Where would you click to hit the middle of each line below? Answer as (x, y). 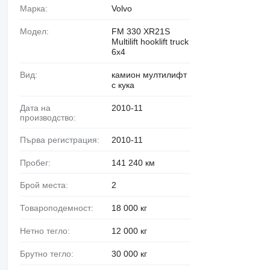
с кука (123, 85)
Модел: (38, 31)
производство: (48, 117)
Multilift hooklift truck (150, 41)
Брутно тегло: (49, 253)
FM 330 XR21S (140, 31)
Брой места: (46, 185)
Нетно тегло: (48, 231)
